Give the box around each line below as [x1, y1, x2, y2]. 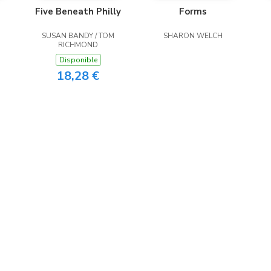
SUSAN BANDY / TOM [42, 31, 114, 41]
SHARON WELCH [163, 31, 223, 41]
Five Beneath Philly [35, 5, 121, 18]
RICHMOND [58, 40, 98, 50]
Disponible [59, 55, 97, 65]
